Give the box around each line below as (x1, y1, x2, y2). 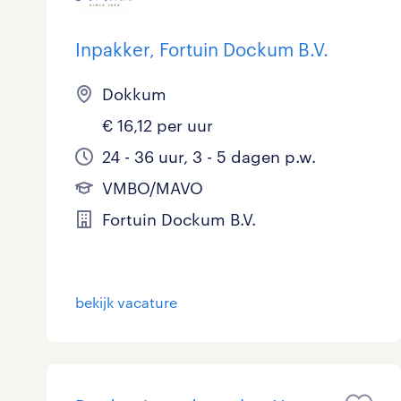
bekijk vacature (75, 294, 177, 311)
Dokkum (102, 84, 166, 104)
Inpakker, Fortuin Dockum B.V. (75, 38, 328, 60)
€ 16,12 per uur (102, 115, 213, 135)
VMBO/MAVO (102, 178, 203, 198)
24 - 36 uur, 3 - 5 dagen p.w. (102, 147, 316, 166)
